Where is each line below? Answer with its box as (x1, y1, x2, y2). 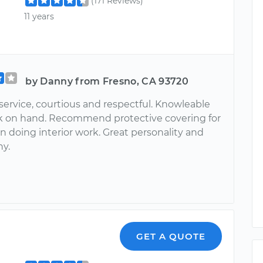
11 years (24, 11, 55, 22)
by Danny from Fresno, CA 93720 (25, 75, 188, 87)
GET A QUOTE (136, 230, 206, 242)
